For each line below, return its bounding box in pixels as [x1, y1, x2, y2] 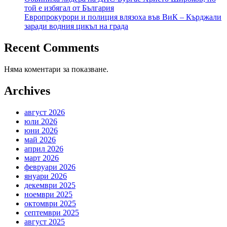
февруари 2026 [24, 162, 75, 171]
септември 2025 [24, 208, 79, 217]
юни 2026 [24, 126, 58, 135]
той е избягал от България [24, 3, 114, 12]
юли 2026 [24, 117, 57, 126]
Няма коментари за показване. [4, 64, 108, 73]
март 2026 [24, 153, 59, 162]
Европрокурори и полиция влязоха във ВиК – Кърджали [24, 12, 221, 21]
